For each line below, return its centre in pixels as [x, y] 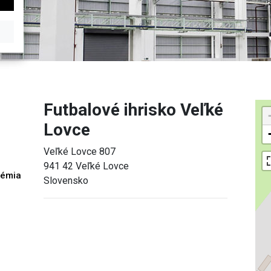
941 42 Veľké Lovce [87, 166]
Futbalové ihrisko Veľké [134, 109]
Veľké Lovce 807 [80, 151]
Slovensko [66, 180]
